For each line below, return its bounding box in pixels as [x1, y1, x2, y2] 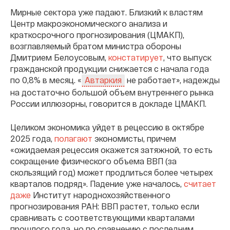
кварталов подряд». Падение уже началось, [10, 179, 184, 189]
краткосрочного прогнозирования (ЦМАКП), [10, 29, 184, 40]
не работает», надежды [125, 74, 220, 85]
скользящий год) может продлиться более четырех [10, 167, 213, 178]
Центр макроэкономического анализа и [10, 18, 167, 28]
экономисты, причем [92, 133, 176, 144]
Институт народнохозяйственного [31, 190, 170, 200]
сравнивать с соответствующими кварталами [10, 213, 195, 223]
